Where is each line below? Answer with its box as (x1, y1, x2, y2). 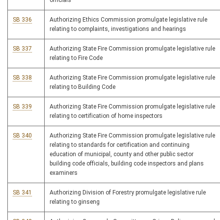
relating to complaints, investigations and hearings (50, 26, 186, 33)
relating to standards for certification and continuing (50, 141, 190, 149)
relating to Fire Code (50, 55, 103, 62)
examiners (50, 169, 78, 177)
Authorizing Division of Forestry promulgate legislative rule (50, 189, 206, 196)
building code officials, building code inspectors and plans (50, 160, 204, 167)
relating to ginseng (50, 198, 100, 206)
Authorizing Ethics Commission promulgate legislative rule (50, 16, 207, 24)
